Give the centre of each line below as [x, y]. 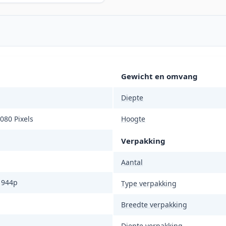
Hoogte [133, 119]
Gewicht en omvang [159, 76]
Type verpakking [149, 184]
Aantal [132, 162]
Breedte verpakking [154, 205]
